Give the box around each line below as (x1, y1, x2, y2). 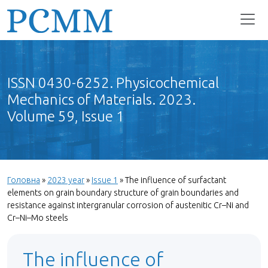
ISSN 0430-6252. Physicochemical (7, 75, 219, 91)
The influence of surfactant (125, 175, 226, 185)
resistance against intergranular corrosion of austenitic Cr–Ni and (7, 200, 249, 210)
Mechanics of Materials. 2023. (7, 92, 196, 108)
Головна (7, 175, 40, 185)
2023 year (47, 175, 84, 185)
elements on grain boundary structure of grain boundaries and (7, 188, 239, 197)
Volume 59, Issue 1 (7, 108, 124, 124)
